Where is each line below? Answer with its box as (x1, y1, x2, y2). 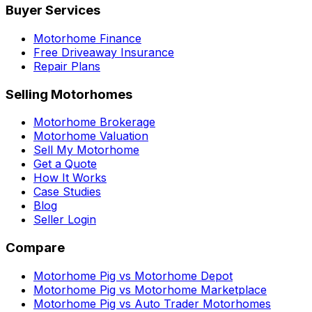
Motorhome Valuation (33, 129, 148, 143)
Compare (6, 239, 65, 256)
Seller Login (33, 212, 96, 227)
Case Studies (33, 185, 101, 199)
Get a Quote (33, 157, 97, 171)
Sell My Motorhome (33, 143, 139, 157)
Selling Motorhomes (6, 86, 132, 102)
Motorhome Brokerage (33, 115, 155, 130)
